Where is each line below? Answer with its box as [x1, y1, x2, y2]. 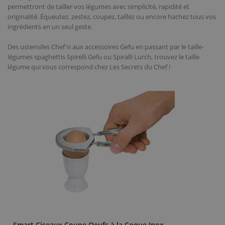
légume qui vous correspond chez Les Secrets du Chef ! [8, 62, 170, 71]
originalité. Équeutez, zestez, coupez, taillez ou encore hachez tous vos [8, 12, 216, 21]
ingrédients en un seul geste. [8, 22, 92, 31]
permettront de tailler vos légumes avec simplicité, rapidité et [8, 2, 189, 11]
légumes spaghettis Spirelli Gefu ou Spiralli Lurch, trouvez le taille [8, 52, 199, 61]
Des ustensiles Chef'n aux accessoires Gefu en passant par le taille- [8, 42, 204, 51]
